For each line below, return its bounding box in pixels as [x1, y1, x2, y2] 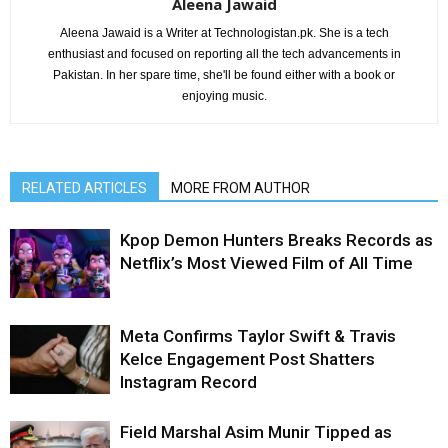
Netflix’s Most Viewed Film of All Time [120, 253, 413, 273]
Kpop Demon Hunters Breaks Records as [120, 230, 433, 250]
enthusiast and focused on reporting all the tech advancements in [47, 47, 401, 61]
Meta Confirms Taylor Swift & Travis [120, 326, 396, 346]
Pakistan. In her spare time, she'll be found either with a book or [53, 68, 395, 82]
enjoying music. [181, 89, 267, 103]
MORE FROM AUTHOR [171, 180, 310, 196]
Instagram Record [120, 372, 257, 392]
